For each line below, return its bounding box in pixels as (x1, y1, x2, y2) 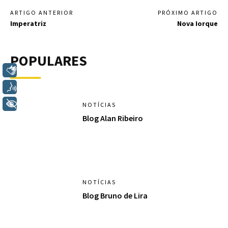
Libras (29, 65, 51, 75)
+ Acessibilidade (29, 98, 88, 109)
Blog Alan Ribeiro (82, 112, 144, 123)
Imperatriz (10, 18, 46, 28)
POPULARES (10, 51, 87, 70)
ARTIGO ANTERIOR (10, 8, 73, 16)
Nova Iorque (177, 18, 218, 28)
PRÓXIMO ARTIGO (157, 8, 218, 16)
